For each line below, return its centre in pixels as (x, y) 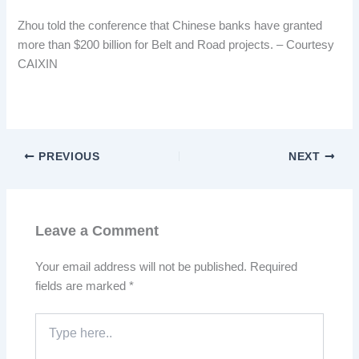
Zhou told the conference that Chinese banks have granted (170, 25)
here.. (50, 336)
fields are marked (83, 286)
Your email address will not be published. (141, 266)
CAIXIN (38, 64)
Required (274, 266)
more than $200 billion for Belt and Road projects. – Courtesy (176, 44)
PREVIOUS (67, 157)
